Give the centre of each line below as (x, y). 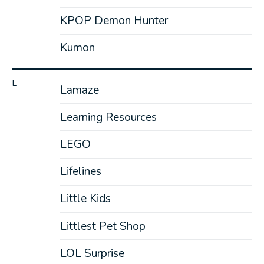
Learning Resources (108, 117)
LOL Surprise (92, 253)
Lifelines (80, 172)
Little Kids (85, 199)
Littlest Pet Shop (103, 226)
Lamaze (79, 90)
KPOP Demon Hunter (114, 21)
